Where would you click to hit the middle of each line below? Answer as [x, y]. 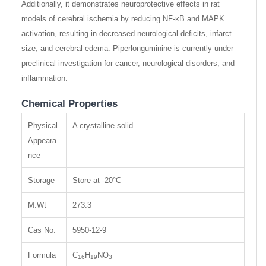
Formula [42, 255]
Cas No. [42, 230]
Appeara [42, 140]
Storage [41, 180]
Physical [43, 126]
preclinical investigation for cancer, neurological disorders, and [128, 63]
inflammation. [45, 78]
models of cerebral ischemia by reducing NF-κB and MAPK [123, 19]
